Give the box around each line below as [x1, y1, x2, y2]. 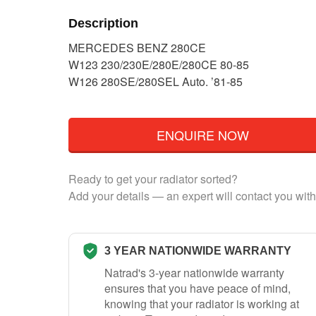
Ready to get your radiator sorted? [68, 170, 238, 187]
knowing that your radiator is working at [104, 295, 299, 312]
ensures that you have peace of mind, [104, 279, 291, 296]
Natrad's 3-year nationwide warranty [104, 264, 284, 281]
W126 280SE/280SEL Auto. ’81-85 [68, 73, 243, 90]
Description [68, 16, 138, 30]
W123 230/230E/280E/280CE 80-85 [68, 56, 249, 73]
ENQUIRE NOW [156, 125, 249, 144]
